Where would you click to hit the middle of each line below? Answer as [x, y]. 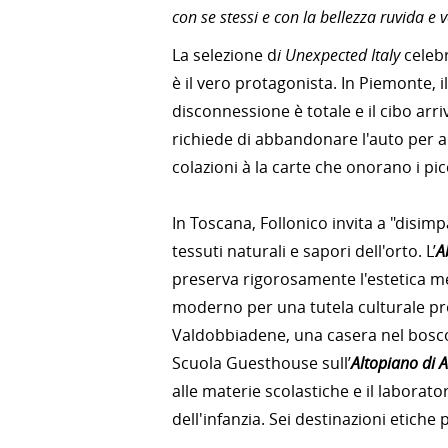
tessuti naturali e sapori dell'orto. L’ [304, 251]
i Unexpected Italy [338, 55]
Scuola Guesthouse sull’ [261, 363]
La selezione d [224, 55]
